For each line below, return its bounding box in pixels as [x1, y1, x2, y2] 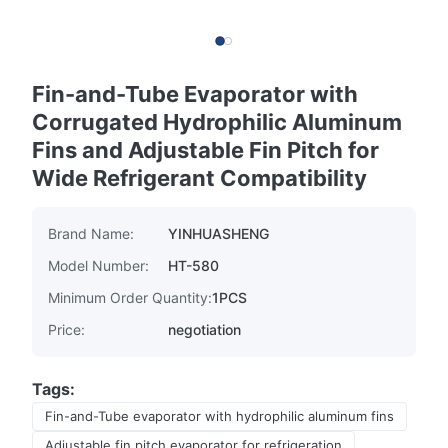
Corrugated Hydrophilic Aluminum [32, 109, 402, 135]
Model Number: [48, 257, 149, 274]
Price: [48, 321, 85, 338]
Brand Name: [48, 225, 134, 242]
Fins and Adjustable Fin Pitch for [32, 137, 379, 163]
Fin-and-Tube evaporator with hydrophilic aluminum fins [45, 408, 394, 424]
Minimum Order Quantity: [48, 289, 212, 306]
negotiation [168, 321, 241, 338]
